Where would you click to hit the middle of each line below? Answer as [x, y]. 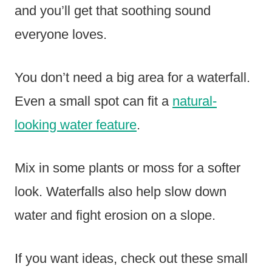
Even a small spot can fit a [93, 101]
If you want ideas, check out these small [131, 258]
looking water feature [76, 124]
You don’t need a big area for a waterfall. [132, 77]
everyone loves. [61, 34]
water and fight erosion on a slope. [115, 215]
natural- [195, 101]
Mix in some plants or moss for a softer [127, 168]
